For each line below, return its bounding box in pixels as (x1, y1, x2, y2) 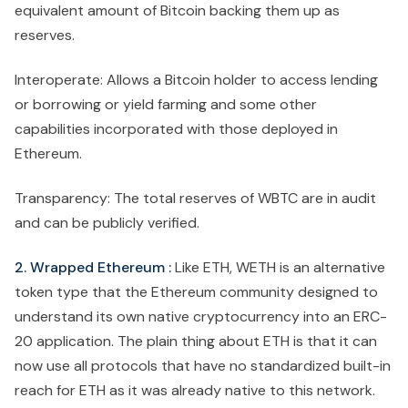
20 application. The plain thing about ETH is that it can (15, 331, 377, 352)
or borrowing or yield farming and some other (15, 95, 317, 115)
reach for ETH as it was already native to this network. (15, 381, 375, 401)
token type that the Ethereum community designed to (15, 282, 378, 302)
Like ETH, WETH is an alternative (171, 258, 385, 278)
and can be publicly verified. (15, 213, 199, 233)
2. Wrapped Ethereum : (15, 258, 171, 278)
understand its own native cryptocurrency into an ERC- (15, 307, 387, 327)
